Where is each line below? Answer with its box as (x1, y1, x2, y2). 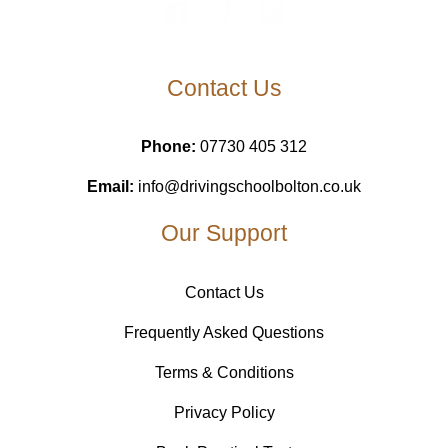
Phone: (141, 138, 196, 156)
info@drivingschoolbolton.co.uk (138, 178, 361, 196)
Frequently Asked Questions (124, 323, 324, 341)
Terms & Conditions (154, 363, 294, 381)
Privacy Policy (173, 403, 275, 421)
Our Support (161, 221, 287, 247)
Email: (87, 178, 134, 196)
